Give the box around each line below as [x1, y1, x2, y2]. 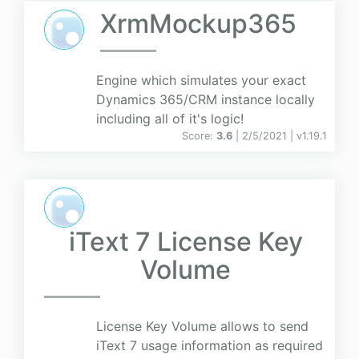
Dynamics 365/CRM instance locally [96, 91, 315, 108]
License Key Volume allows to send [96, 318, 309, 335]
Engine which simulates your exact [96, 72, 306, 89]
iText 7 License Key [68, 226, 303, 258]
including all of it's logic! [96, 111, 244, 127]
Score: [182, 130, 216, 143]
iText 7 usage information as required [96, 337, 323, 354]
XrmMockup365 [100, 8, 296, 40]
